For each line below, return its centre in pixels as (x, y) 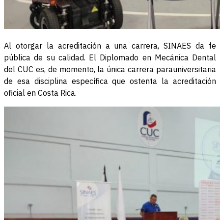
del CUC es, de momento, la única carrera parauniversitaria (110, 69)
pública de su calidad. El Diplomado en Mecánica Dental (110, 58)
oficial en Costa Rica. (40, 93)
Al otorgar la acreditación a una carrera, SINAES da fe (110, 46)
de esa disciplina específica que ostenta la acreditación (110, 81)
